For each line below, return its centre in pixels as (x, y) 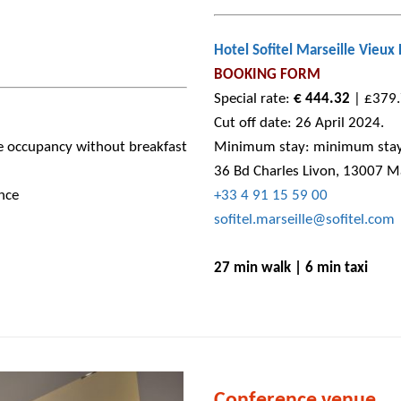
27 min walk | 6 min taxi (291, 268)
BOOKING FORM (267, 74)
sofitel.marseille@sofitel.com (304, 219)
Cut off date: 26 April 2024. (299, 123)
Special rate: (254, 98)
